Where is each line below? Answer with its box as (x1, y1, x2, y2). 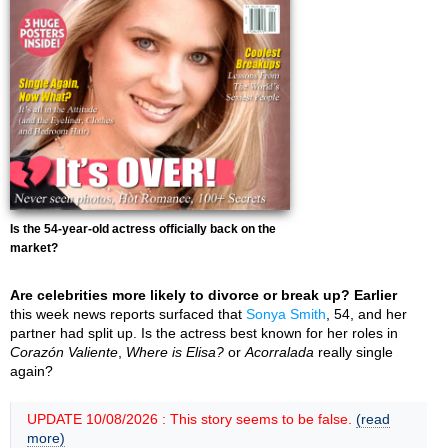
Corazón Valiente (10, 344, 118, 360)
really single (314, 344, 393, 360)
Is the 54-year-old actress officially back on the (10, 222, 276, 236)
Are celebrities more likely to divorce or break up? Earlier (10, 287, 397, 303)
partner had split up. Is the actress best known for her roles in (10, 325, 398, 341)
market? (10, 241, 58, 255)
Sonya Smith (246, 306, 326, 322)
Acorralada (245, 344, 314, 360)
